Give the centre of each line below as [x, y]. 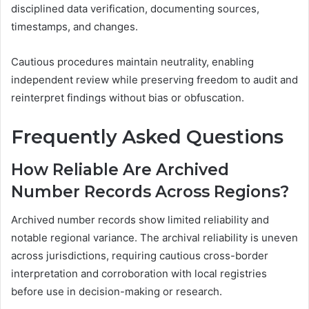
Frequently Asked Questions [147, 137]
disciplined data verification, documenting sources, [135, 8]
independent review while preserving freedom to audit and [154, 79]
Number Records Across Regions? [150, 192]
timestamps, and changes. [74, 26]
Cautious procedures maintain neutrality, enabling [132, 61]
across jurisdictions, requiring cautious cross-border [140, 255]
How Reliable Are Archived [120, 170]
